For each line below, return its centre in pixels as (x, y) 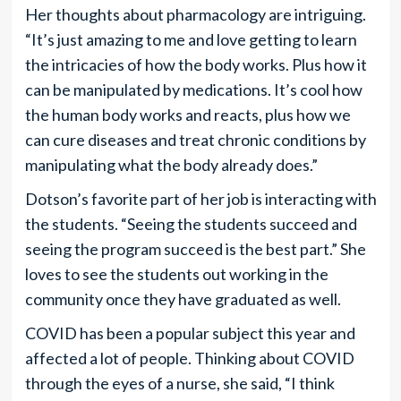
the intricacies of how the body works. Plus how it (196, 64)
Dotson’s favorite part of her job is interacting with (200, 199)
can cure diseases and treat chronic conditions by (195, 140)
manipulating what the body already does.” (171, 165)
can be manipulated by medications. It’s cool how (193, 90)
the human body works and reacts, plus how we (188, 115)
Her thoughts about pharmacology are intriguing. (195, 14)
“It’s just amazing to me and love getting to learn (191, 39)
